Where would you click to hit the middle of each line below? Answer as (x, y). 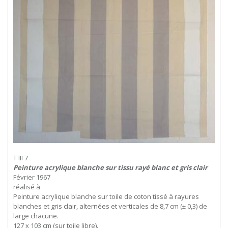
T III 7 (21, 158)
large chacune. (36, 216)
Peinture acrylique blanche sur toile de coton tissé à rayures (106, 197)
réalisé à (27, 187)
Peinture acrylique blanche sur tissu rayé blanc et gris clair (110, 168)
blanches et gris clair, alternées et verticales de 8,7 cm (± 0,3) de (110, 206)
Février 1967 (32, 177)
